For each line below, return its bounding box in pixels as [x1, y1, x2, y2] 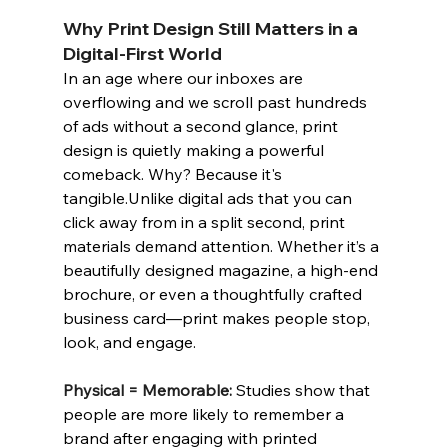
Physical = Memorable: [62, 380, 232, 400]
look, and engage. [62, 332, 196, 352]
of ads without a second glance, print [62, 116, 342, 136]
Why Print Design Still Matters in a [62, 17, 362, 40]
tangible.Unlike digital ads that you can [62, 188, 356, 208]
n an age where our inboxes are [67, 68, 307, 88]
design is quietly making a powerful [62, 140, 328, 160]
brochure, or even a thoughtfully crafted [62, 284, 366, 304]
